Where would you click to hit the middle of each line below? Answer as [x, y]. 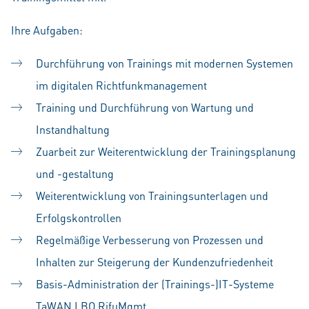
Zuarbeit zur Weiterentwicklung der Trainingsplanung [166, 151]
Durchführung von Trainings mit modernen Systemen [165, 63]
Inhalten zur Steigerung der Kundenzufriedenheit [154, 262]
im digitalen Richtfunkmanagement [121, 85]
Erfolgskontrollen [79, 218]
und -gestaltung [75, 173]
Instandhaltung [73, 129]
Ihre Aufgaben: [47, 30]
